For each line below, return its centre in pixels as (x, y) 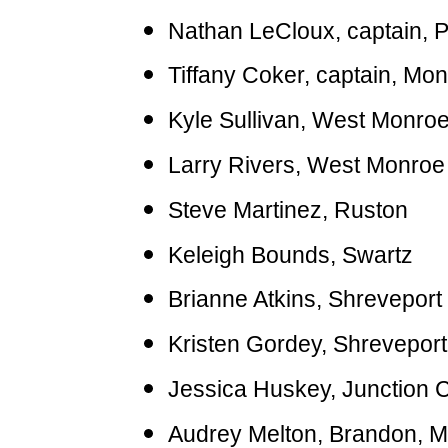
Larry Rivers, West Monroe (306, 164)
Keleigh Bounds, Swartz (290, 254)
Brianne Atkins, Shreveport (304, 299)
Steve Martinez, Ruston (287, 209)
